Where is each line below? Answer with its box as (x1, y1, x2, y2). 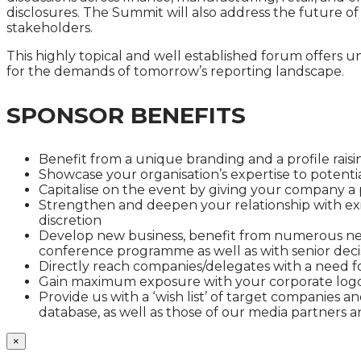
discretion (39, 213, 102, 228)
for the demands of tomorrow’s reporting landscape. (6, 64, 347, 79)
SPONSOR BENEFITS (6, 102, 246, 129)
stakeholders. (6, 20, 93, 35)
